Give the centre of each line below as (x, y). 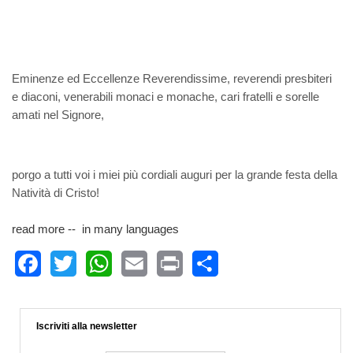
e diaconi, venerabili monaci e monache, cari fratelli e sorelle (165, 97)
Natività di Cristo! (56, 193)
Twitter (69, 290)
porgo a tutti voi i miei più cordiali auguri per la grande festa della (175, 175)
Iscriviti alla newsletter (87, 327)
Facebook (43, 290)
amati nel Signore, (58, 115)
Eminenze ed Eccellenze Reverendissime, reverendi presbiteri (172, 78)
